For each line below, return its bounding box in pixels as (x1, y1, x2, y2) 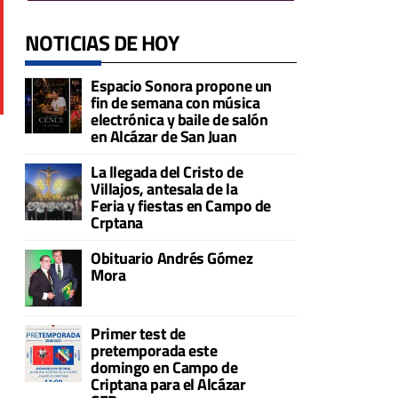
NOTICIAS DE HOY (25, 27, 179, 60)
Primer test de (91, 322, 186, 346)
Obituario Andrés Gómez (91, 246, 253, 271)
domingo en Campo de (91, 355, 238, 380)
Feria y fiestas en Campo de (91, 194, 271, 219)
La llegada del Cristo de (91, 160, 243, 185)
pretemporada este (91, 338, 218, 363)
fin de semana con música (91, 91, 260, 115)
